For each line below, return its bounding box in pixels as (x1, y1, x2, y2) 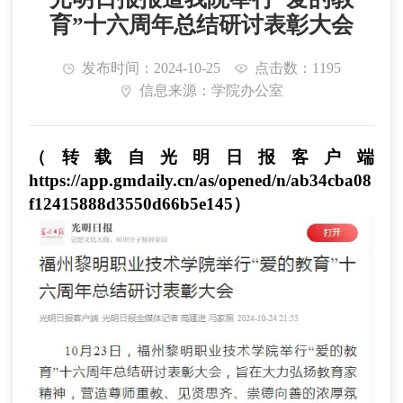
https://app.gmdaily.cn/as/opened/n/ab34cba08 (29, 171, 372, 191)
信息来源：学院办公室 (135, 82, 283, 98)
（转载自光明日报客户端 (29, 148, 374, 167)
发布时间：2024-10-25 (78, 60, 221, 76)
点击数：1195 (250, 60, 341, 76)
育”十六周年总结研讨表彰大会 (49, 13, 354, 38)
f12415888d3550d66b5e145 (29, 194, 234, 214)
